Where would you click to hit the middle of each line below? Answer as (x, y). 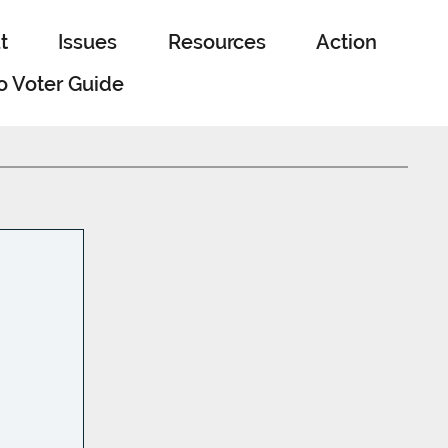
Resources (216, 42)
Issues (88, 42)
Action (347, 42)
